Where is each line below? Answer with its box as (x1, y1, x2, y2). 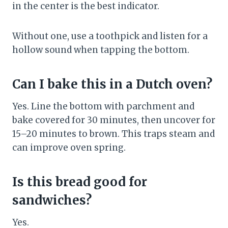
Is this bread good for (12, 174, 147, 190)
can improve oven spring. (12, 142, 126, 154)
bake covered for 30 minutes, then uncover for (12, 115, 215, 126)
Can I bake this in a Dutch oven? (12, 76, 212, 93)
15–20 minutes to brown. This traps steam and (12, 128, 215, 140)
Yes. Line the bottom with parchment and (12, 101, 194, 112)
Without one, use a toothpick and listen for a (12, 31, 208, 42)
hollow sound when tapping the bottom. (12, 44, 189, 56)
